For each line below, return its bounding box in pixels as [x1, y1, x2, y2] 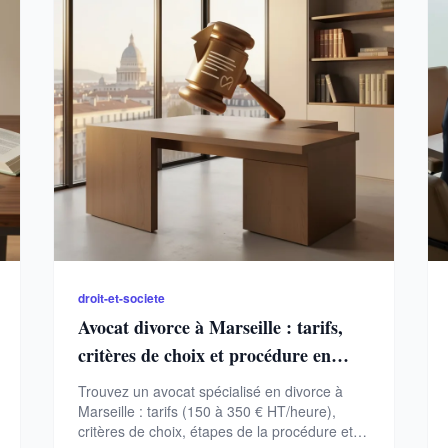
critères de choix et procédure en [78, 342, 332, 369]
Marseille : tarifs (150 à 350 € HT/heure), [78, 401, 337, 422]
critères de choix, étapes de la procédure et [78, 421, 354, 442]
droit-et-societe [78, 289, 166, 308]
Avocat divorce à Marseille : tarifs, [78, 314, 344, 341]
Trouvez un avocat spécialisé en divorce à [78, 381, 344, 402]
